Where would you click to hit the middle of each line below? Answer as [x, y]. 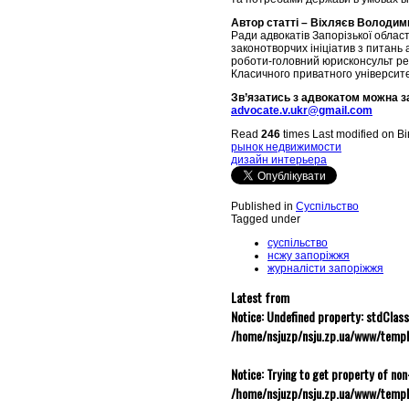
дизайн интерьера [279, 160]
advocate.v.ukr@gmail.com [302, 111]
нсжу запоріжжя [309, 256]
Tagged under [266, 220]
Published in [262, 207]
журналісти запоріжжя [325, 269]
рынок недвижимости [286, 147]
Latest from [260, 298]
